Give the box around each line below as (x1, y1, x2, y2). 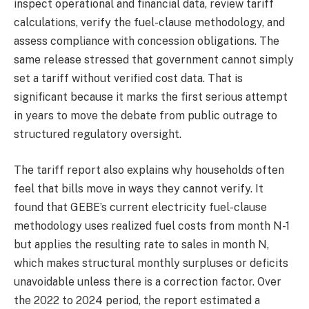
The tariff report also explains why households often (14, 163, 284, 177)
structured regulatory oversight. (14, 128, 184, 141)
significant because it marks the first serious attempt (14, 90, 288, 104)
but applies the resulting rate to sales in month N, (14, 237, 269, 251)
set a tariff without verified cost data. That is (14, 72, 243, 86)
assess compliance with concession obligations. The (14, 34, 279, 48)
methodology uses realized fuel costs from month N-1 (14, 219, 290, 232)
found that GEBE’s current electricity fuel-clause (14, 200, 267, 214)
